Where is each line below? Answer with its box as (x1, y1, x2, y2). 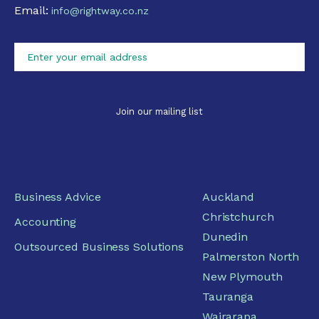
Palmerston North (202, 249, 300, 263)
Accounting (14, 214, 76, 229)
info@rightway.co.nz (51, 4, 150, 16)
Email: (14, 3, 52, 17)
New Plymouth (202, 269, 283, 283)
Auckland (202, 189, 255, 204)
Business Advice (14, 189, 101, 204)
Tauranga (202, 289, 254, 303)
